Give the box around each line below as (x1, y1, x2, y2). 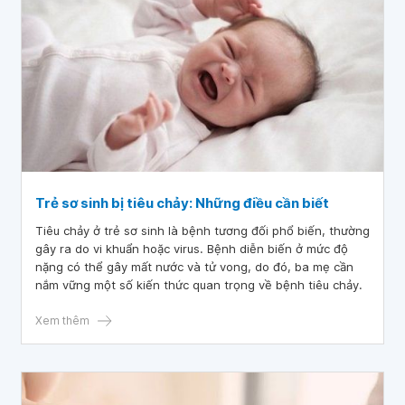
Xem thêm (35, 314, 89, 327)
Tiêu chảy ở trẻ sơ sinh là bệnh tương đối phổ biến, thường (35, 223, 370, 238)
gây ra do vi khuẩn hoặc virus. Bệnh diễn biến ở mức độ (35, 241, 348, 256)
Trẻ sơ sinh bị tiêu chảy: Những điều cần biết (35, 194, 329, 212)
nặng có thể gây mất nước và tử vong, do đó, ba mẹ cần (35, 259, 353, 274)
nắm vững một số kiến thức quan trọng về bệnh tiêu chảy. (35, 278, 363, 292)
